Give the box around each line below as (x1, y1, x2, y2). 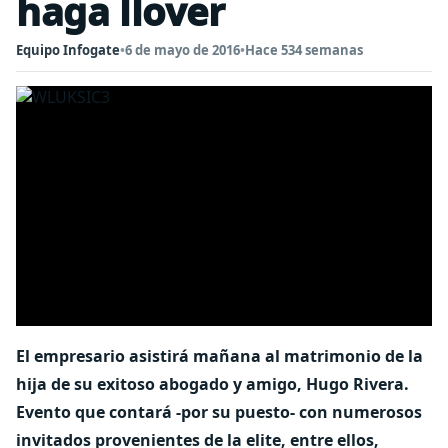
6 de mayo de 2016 (125, 41, 240, 59)
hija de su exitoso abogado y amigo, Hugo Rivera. (16, 373, 409, 395)
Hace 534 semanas (245, 41, 363, 59)
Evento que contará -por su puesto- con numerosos (16, 401, 422, 423)
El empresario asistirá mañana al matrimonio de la (16, 345, 423, 367)
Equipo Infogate (16, 41, 120, 59)
